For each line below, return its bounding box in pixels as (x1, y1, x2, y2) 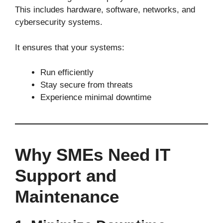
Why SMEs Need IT (15, 145, 170, 164)
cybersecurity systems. (15, 17, 103, 27)
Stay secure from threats (40, 80, 133, 90)
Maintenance (15, 187, 119, 206)
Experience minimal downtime (40, 93, 151, 102)
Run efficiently (40, 68, 94, 77)
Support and (15, 166, 116, 185)
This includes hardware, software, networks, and (15, 5, 195, 14)
